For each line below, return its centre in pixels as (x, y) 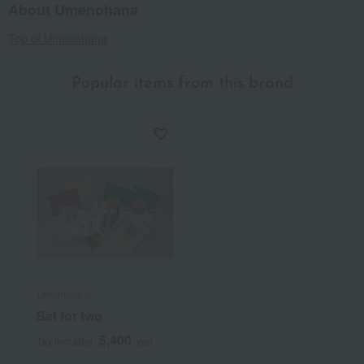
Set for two (69, 316)
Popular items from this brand (182, 84)
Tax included (64, 341)
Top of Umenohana (58, 39)
